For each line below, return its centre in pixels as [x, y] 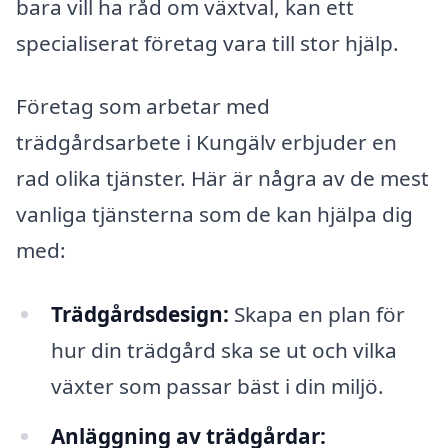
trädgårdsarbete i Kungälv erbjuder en [206, 142]
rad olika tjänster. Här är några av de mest [222, 178]
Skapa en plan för [316, 314]
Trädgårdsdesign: [139, 314]
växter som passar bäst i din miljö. [217, 386]
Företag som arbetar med [143, 106]
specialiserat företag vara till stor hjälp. [207, 42]
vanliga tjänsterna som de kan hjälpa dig [214, 214]
